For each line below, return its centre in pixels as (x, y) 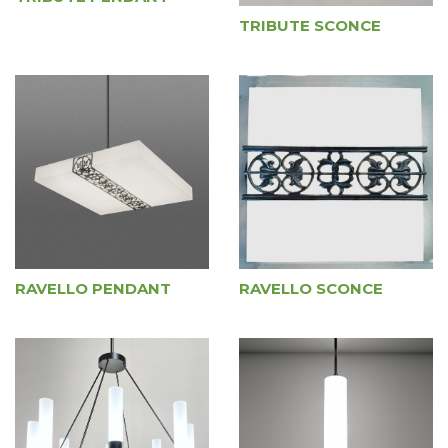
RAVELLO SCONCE (311, 288)
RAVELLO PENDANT (93, 288)
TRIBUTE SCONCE (310, 25)
